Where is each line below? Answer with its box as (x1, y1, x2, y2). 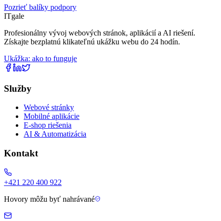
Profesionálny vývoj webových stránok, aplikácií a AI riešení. (4, 28, 195, 37)
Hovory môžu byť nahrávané (4, 194, 95, 203)
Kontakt (4, 148, 38, 159)
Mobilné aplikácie (24, 112, 79, 121)
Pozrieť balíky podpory (4, 2, 76, 11)
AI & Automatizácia (24, 130, 86, 139)
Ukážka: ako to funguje (4, 54, 77, 63)
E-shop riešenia (24, 121, 72, 130)
